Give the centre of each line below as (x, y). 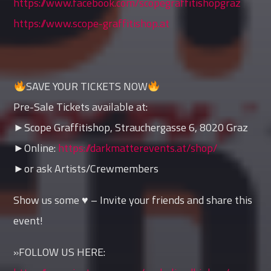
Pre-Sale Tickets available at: (81, 107)
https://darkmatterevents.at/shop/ (138, 148)
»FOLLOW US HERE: (60, 252)
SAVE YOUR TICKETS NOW (87, 87)
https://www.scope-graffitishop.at (92, 24)
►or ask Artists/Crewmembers (86, 169)
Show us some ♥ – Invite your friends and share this (133, 200)
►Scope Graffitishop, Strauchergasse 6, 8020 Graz (131, 128)
